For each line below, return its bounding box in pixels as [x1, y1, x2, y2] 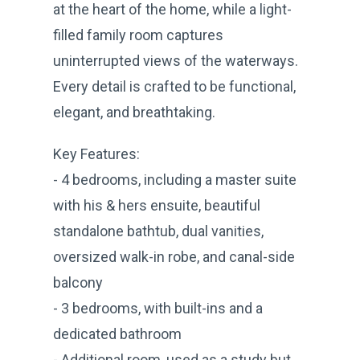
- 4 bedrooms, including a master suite [53, 170, 297, 188]
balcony [53, 273, 103, 291]
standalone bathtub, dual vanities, [53, 222, 264, 239]
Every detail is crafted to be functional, [53, 77, 296, 95]
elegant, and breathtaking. [53, 103, 215, 121]
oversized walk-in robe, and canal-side [53, 247, 295, 265]
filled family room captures [53, 26, 223, 43]
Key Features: [53, 145, 140, 162]
